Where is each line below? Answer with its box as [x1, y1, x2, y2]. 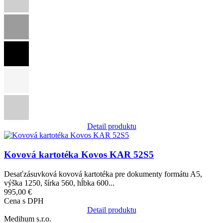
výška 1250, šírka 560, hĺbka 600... [4, 178, 114, 187]
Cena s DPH [4, 196, 44, 205]
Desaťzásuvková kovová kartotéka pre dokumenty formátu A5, [4, 169, 202, 178]
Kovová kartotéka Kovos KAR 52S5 [4, 149, 154, 160]
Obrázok [4, 131, 31, 140]
